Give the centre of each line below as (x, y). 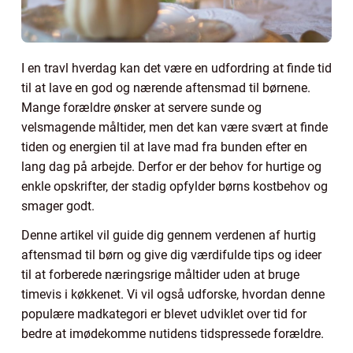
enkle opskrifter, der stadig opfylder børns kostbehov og (175, 186)
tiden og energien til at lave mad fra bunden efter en (164, 147)
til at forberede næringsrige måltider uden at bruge (160, 274)
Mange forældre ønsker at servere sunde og (141, 107)
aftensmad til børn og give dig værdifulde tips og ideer (171, 255)
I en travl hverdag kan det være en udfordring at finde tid (176, 68)
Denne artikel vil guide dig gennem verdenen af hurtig (169, 235)
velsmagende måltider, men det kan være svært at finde (175, 127)
